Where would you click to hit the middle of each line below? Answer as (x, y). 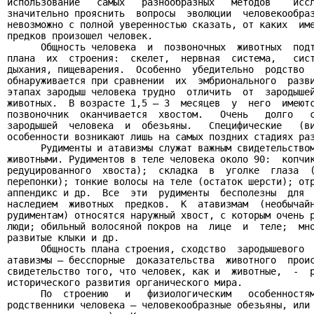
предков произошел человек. (80, 36)
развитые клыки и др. (63, 238)
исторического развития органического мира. (125, 282)
